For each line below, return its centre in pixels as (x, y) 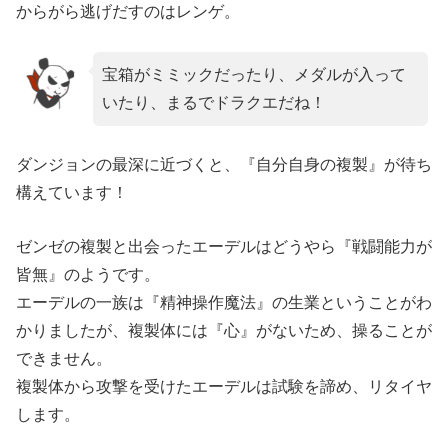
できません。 (64, 359)
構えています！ (72, 193)
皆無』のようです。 (88, 275)
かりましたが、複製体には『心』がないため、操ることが (224, 331)
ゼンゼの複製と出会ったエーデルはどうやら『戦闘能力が (224, 247)
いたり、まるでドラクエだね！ (213, 102)
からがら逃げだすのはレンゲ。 (128, 12)
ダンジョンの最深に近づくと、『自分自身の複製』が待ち (224, 165)
